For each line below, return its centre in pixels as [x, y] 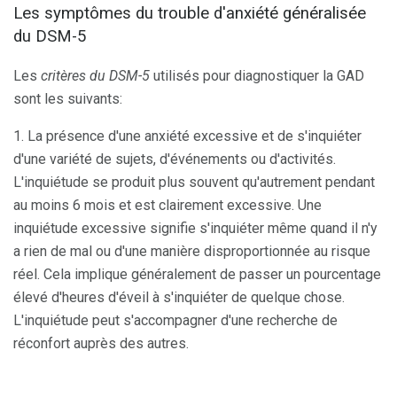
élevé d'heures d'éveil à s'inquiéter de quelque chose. [179, 297]
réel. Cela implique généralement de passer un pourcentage [197, 274]
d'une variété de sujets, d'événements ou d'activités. [175, 159]
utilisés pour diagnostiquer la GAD [257, 75]
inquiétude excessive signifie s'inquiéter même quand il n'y [195, 228]
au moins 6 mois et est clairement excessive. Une [167, 205]
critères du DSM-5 [95, 75]
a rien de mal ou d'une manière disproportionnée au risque [192, 251]
